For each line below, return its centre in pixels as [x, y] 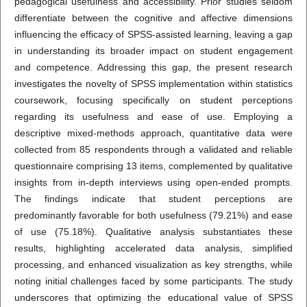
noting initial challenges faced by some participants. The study [153, 281]
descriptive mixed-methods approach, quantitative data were [153, 133]
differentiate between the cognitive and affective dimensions [153, 18]
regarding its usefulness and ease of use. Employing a [153, 117]
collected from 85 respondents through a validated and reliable [153, 150]
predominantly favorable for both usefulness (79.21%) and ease [153, 216]
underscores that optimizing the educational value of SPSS [153, 298]
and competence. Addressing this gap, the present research [153, 67]
